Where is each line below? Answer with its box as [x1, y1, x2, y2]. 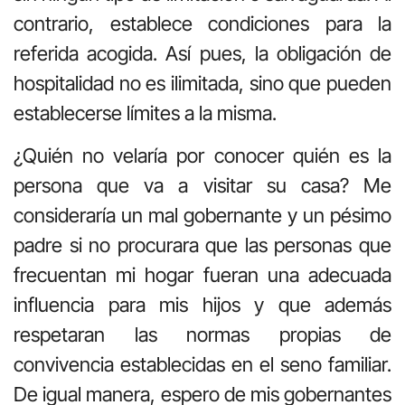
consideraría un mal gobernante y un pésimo [14, 202, 391, 227]
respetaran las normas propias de [14, 322, 391, 346]
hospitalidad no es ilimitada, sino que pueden [14, 71, 391, 95]
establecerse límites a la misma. [14, 100, 277, 125]
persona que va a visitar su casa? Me [14, 173, 391, 197]
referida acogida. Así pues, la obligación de [14, 41, 391, 65]
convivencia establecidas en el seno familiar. [14, 352, 391, 376]
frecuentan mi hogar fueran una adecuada [14, 262, 391, 287]
